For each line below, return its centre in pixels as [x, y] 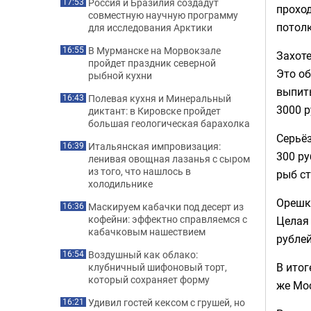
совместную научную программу [163, 15]
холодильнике [120, 184]
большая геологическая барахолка [169, 123]
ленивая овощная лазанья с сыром [169, 159]
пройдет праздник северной [152, 63]
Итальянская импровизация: [154, 146]
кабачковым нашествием [147, 232]
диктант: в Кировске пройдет [154, 111]
